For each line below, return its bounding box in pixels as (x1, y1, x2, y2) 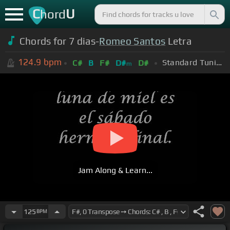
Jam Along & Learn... (78, 165, 152, 176)
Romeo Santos (99, 35, 166, 47)
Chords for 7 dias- (19, 35, 100, 47)
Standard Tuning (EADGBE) (216, 57, 222, 67)
